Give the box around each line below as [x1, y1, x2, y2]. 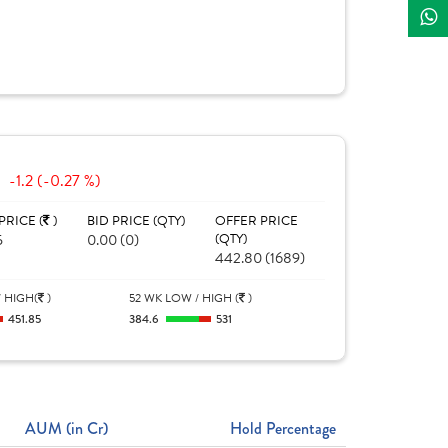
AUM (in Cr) [25, 417, 108, 440]
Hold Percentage [230, 417, 336, 440]
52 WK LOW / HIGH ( [129, 289, 240, 307]
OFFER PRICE [214, 211, 298, 231]
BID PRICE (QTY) [86, 211, 185, 231]
